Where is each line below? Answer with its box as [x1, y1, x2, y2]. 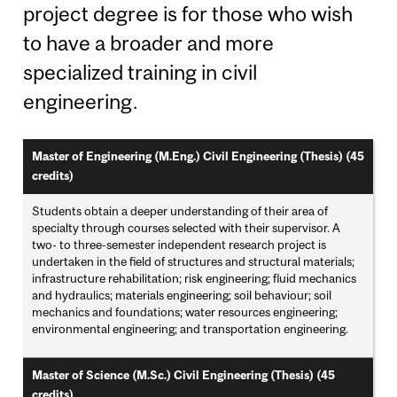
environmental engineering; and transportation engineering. [32, 322, 349, 337]
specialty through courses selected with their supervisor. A [32, 221, 341, 236]
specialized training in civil [23, 60, 258, 85]
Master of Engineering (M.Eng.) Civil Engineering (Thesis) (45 [32, 150, 365, 164]
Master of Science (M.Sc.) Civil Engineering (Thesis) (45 [32, 369, 336, 383]
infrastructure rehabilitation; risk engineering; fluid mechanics [32, 271, 357, 286]
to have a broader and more [23, 31, 275, 56]
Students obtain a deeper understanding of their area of [32, 204, 329, 219]
